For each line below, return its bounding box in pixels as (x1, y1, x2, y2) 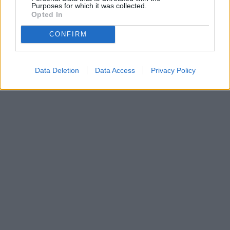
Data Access (94, 66, 135, 74)
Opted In (31, 10, 63, 18)
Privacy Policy (150, 66, 196, 74)
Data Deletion (34, 66, 79, 74)
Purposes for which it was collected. (31, 1, 147, 10)
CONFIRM (49, 30, 87, 38)
